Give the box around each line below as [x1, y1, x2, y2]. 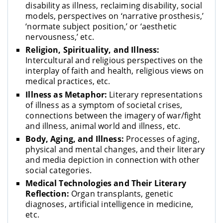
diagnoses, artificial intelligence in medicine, [25, 198, 193, 210]
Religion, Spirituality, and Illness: [25, 44, 160, 56]
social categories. [25, 164, 92, 176]
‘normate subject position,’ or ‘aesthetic [25, 21, 177, 32]
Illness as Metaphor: [25, 89, 108, 100]
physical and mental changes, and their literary [25, 143, 205, 155]
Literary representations [107, 89, 203, 100]
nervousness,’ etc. [25, 31, 94, 43]
